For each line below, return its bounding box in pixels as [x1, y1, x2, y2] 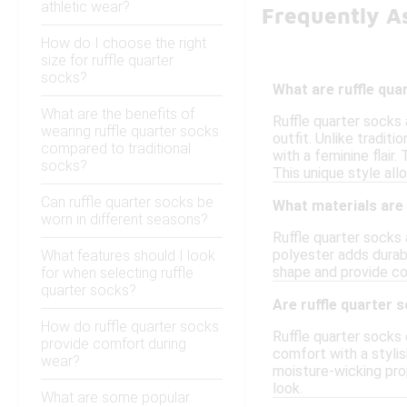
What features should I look [41, 247, 215, 265]
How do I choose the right [41, 35, 206, 53]
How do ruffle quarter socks [41, 318, 219, 336]
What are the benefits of [41, 105, 194, 124]
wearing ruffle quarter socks [41, 123, 219, 141]
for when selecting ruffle [41, 264, 194, 283]
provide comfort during [41, 335, 186, 353]
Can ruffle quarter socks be [41, 194, 213, 212]
